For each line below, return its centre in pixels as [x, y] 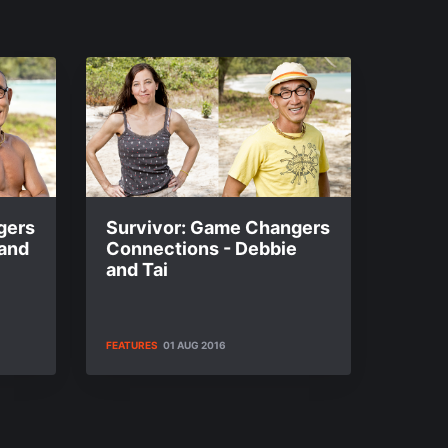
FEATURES [132, 345]
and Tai [137, 269]
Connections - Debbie [201, 248]
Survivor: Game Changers [218, 227]
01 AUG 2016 [194, 345]
